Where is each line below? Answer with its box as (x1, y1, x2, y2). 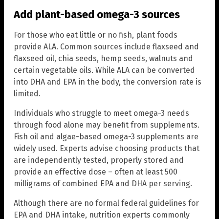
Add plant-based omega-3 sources (14, 7, 180, 21)
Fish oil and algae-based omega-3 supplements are (14, 131, 198, 141)
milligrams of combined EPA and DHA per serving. (14, 178, 192, 188)
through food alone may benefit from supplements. (14, 120, 199, 130)
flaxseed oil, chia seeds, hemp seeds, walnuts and (14, 53, 193, 63)
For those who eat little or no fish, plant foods (14, 30, 177, 40)
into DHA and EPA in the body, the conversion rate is (14, 77, 201, 87)
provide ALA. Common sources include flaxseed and (14, 42, 199, 51)
